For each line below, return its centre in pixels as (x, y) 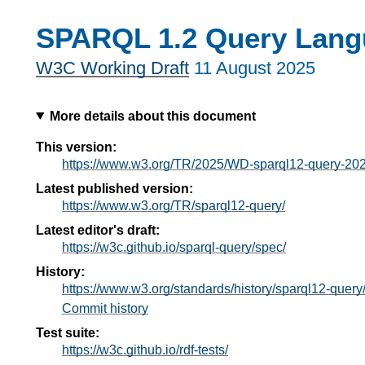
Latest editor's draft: (98, 230)
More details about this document (152, 116)
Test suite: (68, 332)
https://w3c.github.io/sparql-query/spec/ (174, 247)
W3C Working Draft (112, 68)
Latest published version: (114, 188)
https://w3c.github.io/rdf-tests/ (145, 350)
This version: (76, 147)
